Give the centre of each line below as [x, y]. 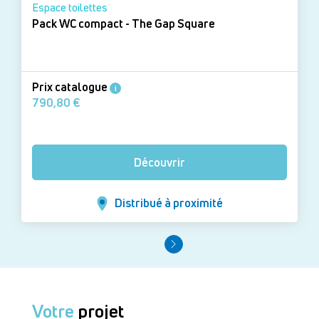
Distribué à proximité [168, 203]
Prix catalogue [71, 87]
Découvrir [159, 162]
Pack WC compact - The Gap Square [173, 24]
